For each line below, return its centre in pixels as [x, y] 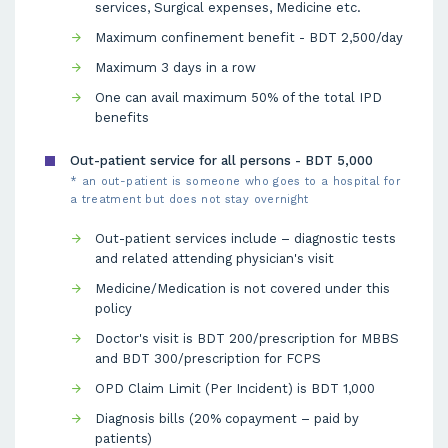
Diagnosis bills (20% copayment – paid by [227, 418]
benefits [122, 117]
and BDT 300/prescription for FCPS [208, 358]
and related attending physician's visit [214, 258]
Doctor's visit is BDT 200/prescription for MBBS [247, 338]
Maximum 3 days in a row [175, 67]
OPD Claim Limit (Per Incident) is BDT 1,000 [235, 388]
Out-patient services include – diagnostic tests [245, 238]
